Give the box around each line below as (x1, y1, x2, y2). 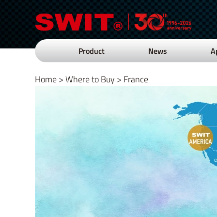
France (124, 73, 148, 86)
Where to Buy (65, 73, 115, 86)
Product (78, 45, 105, 57)
